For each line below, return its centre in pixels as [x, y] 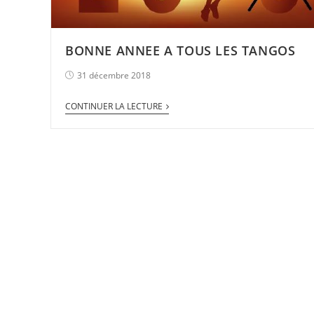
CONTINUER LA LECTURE [114, 106]
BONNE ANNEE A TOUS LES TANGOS [180, 50]
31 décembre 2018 [114, 75]
